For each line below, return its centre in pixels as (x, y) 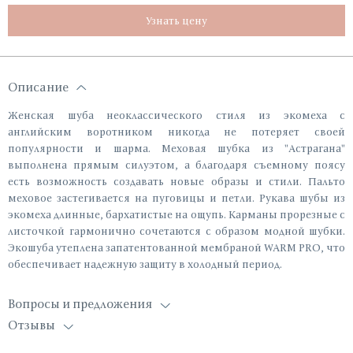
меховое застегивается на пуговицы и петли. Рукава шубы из (176, 198)
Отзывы (32, 325)
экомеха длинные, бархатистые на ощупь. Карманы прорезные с (176, 214)
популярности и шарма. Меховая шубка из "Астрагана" (176, 148)
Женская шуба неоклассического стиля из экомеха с (176, 115)
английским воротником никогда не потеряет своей (176, 132)
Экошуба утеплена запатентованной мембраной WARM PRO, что (176, 247)
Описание (38, 87)
